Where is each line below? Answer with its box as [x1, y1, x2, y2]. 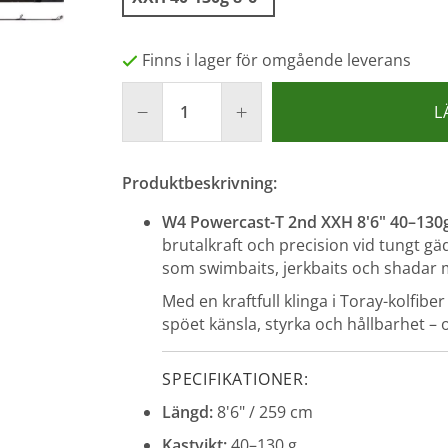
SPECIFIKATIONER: [162, 368, 309, 391]
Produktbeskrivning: [122, 172, 277, 195]
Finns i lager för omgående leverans [142, 49, 411, 72]
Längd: [162, 401, 213, 424]
